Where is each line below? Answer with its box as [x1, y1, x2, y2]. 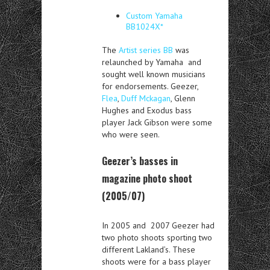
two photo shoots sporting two [102, 231, 212, 243]
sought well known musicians [102, 68, 206, 80]
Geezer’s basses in [102, 153, 178, 168]
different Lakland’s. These [102, 243, 195, 255]
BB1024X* [126, 20, 163, 32]
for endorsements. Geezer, [102, 80, 198, 92]
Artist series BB [119, 44, 173, 55]
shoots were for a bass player [102, 256, 211, 267]
